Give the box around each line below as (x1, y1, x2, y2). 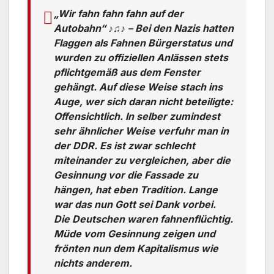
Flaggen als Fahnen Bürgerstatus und (54, 37, 232, 50)
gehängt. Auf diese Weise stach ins (54, 81, 223, 94)
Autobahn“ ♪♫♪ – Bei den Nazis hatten (54, 22, 234, 35)
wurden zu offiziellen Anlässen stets (54, 51, 228, 64)
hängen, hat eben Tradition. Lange (54, 183, 218, 196)
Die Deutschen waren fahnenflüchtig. (54, 213, 233, 226)
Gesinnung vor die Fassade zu (54, 169, 198, 182)
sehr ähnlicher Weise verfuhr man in (54, 125, 229, 138)
